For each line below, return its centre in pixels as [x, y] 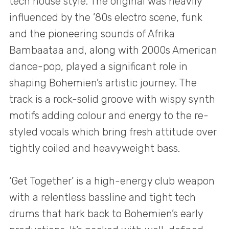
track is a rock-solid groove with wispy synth [112, 99]
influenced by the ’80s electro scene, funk [106, 17]
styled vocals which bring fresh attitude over [113, 132]
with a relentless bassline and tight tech [102, 198]
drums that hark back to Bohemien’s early [106, 214]
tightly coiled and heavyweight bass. [95, 148]
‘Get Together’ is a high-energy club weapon [112, 181]
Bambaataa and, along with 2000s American [113, 50]
